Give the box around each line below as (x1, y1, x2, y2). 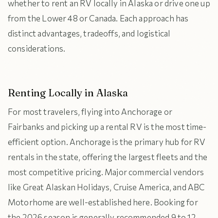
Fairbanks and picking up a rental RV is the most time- (8, 122, 207, 132)
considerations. (8, 43, 66, 54)
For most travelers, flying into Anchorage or (8, 107, 173, 117)
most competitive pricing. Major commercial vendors (8, 167, 204, 177)
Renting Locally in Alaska (8, 87, 128, 99)
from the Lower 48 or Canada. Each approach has (8, 13, 189, 23)
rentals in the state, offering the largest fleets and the (8, 152, 208, 162)
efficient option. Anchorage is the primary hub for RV (8, 137, 206, 147)
